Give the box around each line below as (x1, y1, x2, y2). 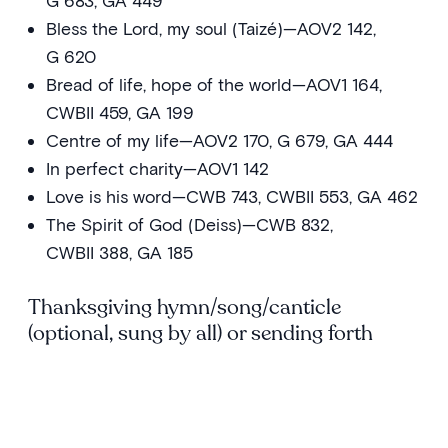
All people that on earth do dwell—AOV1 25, (45, 363, 389, 385)
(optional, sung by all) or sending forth (28, 318, 378, 348)
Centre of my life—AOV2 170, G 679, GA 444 (45, 129, 393, 151)
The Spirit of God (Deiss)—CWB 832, (45, 213, 333, 235)
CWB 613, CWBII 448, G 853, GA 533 (45, 391, 333, 413)
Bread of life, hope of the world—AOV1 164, (45, 73, 382, 95)
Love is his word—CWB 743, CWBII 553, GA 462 (45, 185, 418, 207)
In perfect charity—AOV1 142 (45, 157, 269, 179)
